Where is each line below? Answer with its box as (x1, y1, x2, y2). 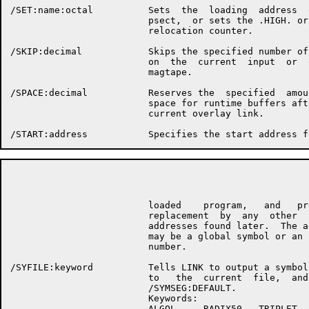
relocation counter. (10, 26, 253, 36)
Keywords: (10, 293, 198, 303)
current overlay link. (10, 108, 264, 119)
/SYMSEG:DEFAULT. (10, 283, 237, 293)
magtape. (10, 67, 192, 77)
